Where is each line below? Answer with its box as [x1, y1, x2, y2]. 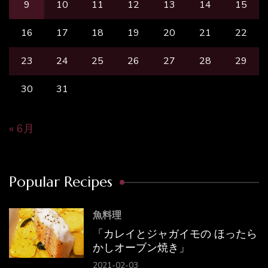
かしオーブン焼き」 [93, 240, 190, 254]
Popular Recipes [9, 172, 112, 191]
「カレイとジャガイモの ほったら [93, 226, 258, 240]
